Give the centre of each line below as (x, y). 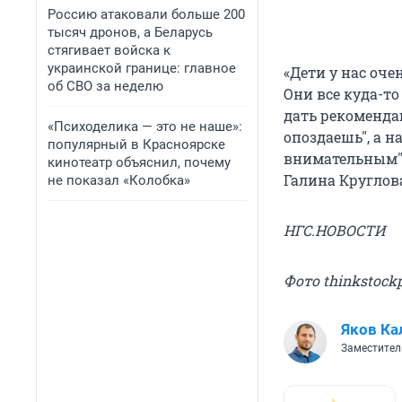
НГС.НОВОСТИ (334, 231)
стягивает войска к (109, 50)
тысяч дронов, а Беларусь (130, 32)
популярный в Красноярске (136, 144)
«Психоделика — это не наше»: (145, 127)
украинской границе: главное (142, 68)
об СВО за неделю (105, 86)
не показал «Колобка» (119, 180)
